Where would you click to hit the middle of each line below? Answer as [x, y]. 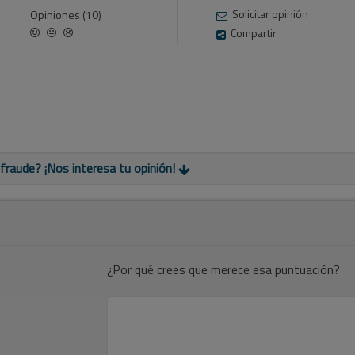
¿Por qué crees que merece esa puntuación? [223, 269]
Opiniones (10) [66, 15]
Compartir [253, 33]
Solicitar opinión [270, 14]
